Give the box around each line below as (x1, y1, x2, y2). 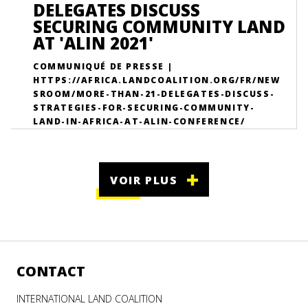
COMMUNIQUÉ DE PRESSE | (33, 60, 173, 72)
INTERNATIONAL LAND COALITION (16, 291, 162, 305)
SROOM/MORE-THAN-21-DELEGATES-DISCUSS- (33, 88, 275, 100)
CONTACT (16, 261, 85, 280)
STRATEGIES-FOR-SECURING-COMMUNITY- (33, 102, 255, 113)
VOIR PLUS (110, 172, 178, 188)
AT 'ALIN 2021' (33, 32, 153, 54)
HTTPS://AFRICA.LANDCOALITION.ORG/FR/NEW (33, 74, 280, 86)
